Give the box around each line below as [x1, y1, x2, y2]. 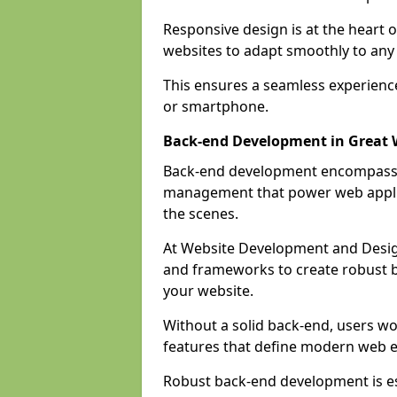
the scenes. [163, 204, 238, 223]
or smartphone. [163, 97, 269, 116]
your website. [163, 281, 253, 300]
